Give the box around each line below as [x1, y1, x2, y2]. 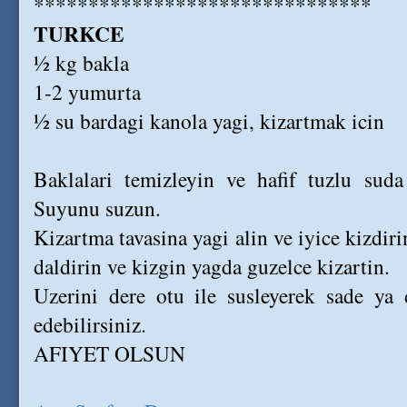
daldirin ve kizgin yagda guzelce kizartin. [34, 252, 390, 281]
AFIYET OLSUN [34, 339, 185, 368]
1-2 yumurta [34, 77, 141, 106]
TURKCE [34, 18, 124, 49]
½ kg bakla [34, 48, 129, 77]
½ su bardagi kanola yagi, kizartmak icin [34, 106, 384, 135]
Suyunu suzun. [34, 194, 161, 223]
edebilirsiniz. [34, 310, 146, 339]
